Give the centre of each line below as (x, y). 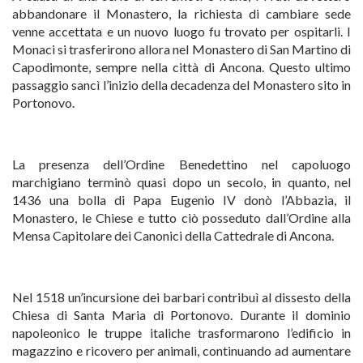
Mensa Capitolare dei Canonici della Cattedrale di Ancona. (173, 235)
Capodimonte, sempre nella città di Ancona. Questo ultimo (181, 67)
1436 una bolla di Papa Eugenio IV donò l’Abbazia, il (181, 200)
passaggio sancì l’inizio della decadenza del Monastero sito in (181, 85)
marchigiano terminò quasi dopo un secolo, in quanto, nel (181, 182)
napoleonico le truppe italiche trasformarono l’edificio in (181, 333)
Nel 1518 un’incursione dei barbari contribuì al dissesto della (181, 297)
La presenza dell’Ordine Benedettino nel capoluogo (181, 164)
